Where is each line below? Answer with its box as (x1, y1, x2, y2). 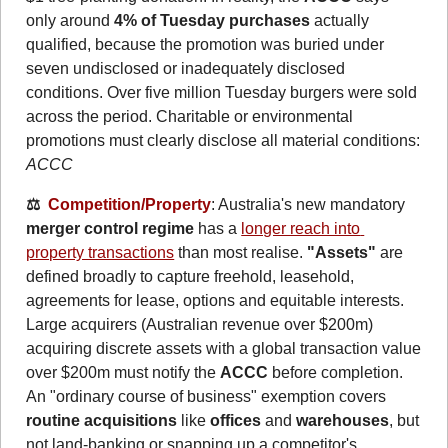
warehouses (296, 411, 390, 429)
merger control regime (26, 219, 195, 237)
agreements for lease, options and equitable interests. (26, 291, 405, 309)
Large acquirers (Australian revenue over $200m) (26, 315, 374, 333)
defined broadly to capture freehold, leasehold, (26, 267, 355, 285)
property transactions (26, 243, 175, 261)
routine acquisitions (26, 411, 178, 429)
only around (26, 11, 115, 29)
